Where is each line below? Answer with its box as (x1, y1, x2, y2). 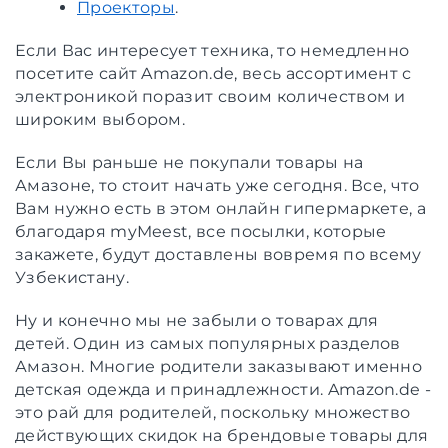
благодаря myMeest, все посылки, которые (15, 221, 387, 241)
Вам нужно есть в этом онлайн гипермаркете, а (15, 198, 427, 218)
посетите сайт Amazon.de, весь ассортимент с (15, 63, 412, 83)
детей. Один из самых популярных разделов (15, 333, 401, 353)
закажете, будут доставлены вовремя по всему (15, 244, 422, 264)
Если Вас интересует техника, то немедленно (15, 40, 410, 60)
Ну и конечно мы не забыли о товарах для (15, 310, 379, 330)
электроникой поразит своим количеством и (15, 86, 406, 106)
